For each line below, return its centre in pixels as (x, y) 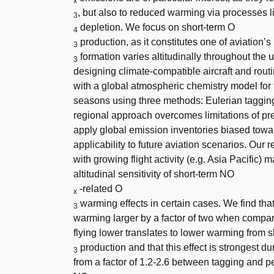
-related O (100, 189)
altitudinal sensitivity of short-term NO (154, 174)
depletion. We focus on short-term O (156, 28)
